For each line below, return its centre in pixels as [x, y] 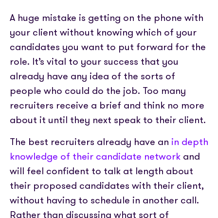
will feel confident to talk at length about [101, 171]
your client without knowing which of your [103, 32]
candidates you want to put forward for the [108, 46]
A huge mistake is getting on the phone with [107, 17]
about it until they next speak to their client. [108, 119]
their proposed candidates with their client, [107, 185]
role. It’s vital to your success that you [94, 61]
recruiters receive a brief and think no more [107, 105]
